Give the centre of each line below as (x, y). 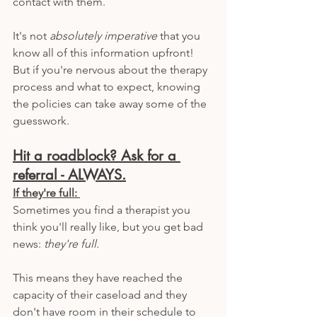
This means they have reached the (99, 277)
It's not (31, 35)
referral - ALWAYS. (69, 174)
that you (180, 35)
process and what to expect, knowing (108, 86)
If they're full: (46, 192)
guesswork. (42, 120)
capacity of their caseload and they (101, 294)
